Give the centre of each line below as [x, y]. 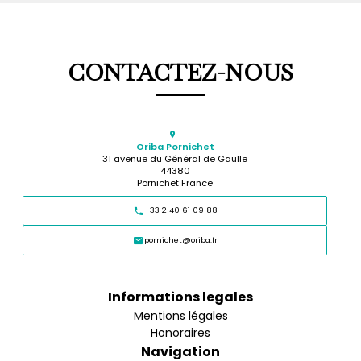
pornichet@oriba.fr [180, 240]
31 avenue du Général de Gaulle [175, 158]
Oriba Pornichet [175, 146]
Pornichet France [175, 183]
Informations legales [180, 297]
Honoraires [180, 332]
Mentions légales [180, 315]
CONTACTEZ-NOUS [180, 72]
